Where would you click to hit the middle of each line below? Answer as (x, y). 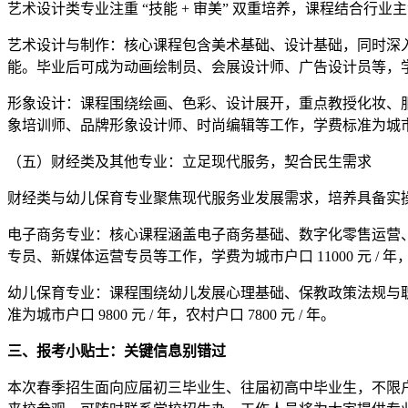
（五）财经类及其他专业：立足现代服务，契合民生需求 (189, 161)
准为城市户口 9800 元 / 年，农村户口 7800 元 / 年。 (171, 314)
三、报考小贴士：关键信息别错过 (117, 351)
